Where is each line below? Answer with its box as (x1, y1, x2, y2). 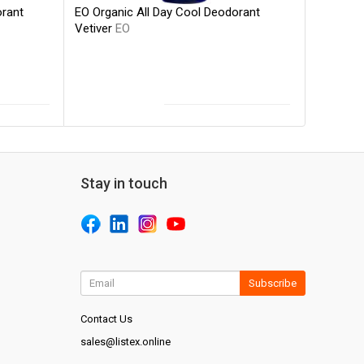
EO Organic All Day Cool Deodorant (75, 4, 261, 19)
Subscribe (248, 276, 297, 289)
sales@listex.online (80, 335, 171, 348)
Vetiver (75, 20, 116, 36)
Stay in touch (80, 174, 167, 192)
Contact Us (80, 312, 132, 325)
